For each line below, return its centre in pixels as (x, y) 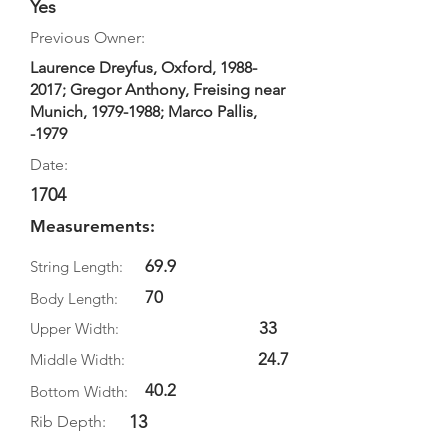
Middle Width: (77, 359)
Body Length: (74, 298)
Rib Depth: (68, 421)
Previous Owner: (87, 37)
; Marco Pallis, (208, 111)
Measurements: (92, 226)
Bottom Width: (79, 391)
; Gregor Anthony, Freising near (173, 89)
